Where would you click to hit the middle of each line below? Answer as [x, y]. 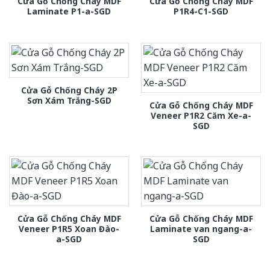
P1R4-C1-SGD [201, 11]
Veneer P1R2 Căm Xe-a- [201, 116]
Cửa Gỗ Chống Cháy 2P [69, 90]
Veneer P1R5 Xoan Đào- [69, 229]
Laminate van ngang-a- [201, 229]
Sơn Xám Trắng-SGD [69, 101]
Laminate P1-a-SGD [69, 11]
